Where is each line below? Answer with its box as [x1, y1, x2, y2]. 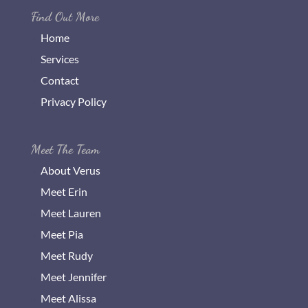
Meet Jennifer [40, 270, 107, 284]
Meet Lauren [40, 206, 101, 220]
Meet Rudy [40, 249, 93, 263]
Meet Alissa [40, 291, 96, 305]
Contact [40, 74, 79, 87]
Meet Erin [40, 185, 87, 199]
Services [40, 52, 79, 65]
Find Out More [30, 9, 99, 24]
